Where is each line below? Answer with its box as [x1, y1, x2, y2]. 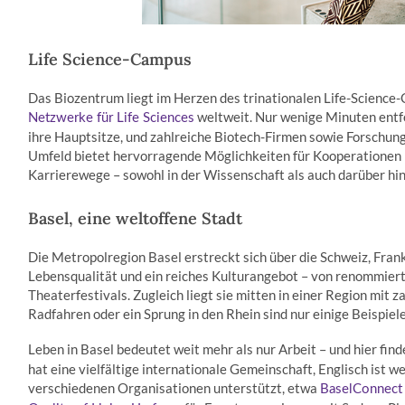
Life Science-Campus [28, 49, 193, 70]
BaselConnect [320, 382, 403, 396]
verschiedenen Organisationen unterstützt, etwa [28, 380, 321, 396]
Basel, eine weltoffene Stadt [28, 208, 243, 229]
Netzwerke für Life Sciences [28, 111, 195, 125]
